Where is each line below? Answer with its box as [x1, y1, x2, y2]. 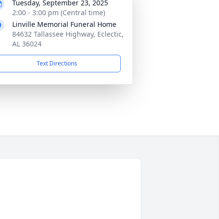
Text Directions [36, 59, 77, 67]
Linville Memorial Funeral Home [12, 20, 116, 29]
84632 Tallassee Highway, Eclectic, [12, 29, 124, 39]
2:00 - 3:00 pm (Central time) [12, 8, 105, 17]
